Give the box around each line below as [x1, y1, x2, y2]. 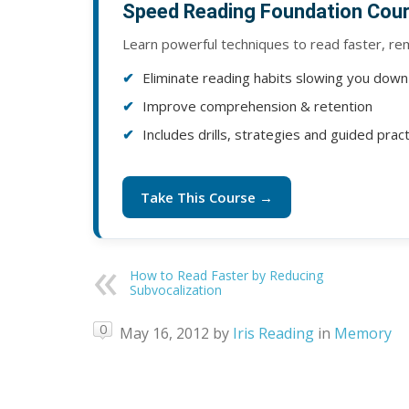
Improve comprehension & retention [142, 97, 372, 116]
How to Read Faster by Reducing [130, 267, 323, 285]
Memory [334, 322, 392, 343]
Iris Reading [233, 322, 314, 343]
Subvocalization [130, 281, 222, 299]
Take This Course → [141, 188, 273, 207]
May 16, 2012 [120, 322, 209, 343]
